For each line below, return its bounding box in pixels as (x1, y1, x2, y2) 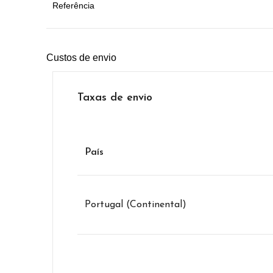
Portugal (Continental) (85, 200, 186, 210)
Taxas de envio (77, 92, 152, 104)
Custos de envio (46, 52, 116, 63)
